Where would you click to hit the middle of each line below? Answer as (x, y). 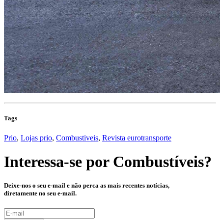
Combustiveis (77, 137)
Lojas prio (36, 137)
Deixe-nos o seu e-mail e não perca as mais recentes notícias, (87, 186)
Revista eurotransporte (137, 137)
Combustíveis (158, 162)
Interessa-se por (58, 162)
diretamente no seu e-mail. (40, 193)
